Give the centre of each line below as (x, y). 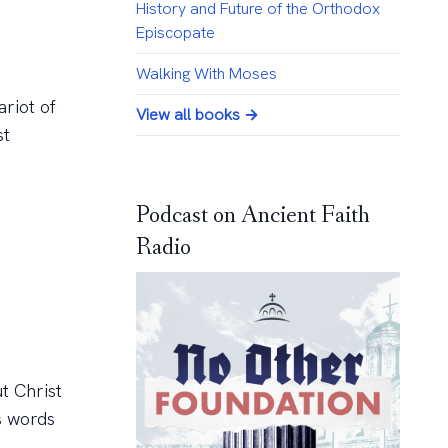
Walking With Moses (206, 74)
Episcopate (175, 33)
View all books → (197, 115)
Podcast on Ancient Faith (252, 216)
